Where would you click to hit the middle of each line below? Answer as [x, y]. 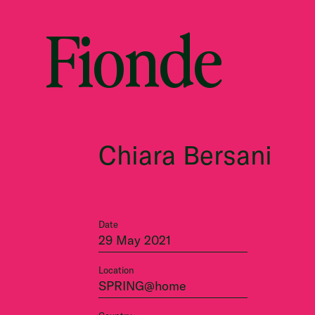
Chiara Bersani [185, 155]
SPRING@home [142, 285]
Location [116, 270]
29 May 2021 [135, 240]
